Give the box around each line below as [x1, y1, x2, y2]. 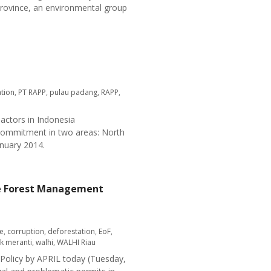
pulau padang [50, 87, 97, 97]
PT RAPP [18, 87, 46, 97]
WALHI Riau [57, 237, 96, 247]
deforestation [48, 226, 95, 237]
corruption [7, 226, 44, 237]
